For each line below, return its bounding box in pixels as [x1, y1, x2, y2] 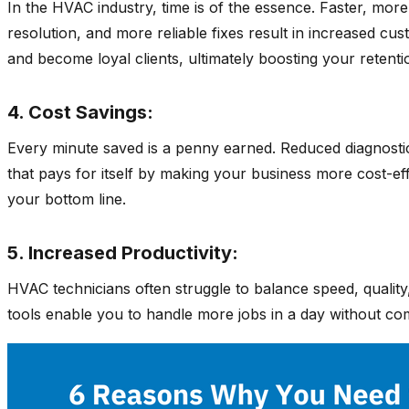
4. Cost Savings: [7, 100, 153, 123]
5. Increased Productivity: [7, 241, 238, 264]
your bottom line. [7, 189, 126, 208]
